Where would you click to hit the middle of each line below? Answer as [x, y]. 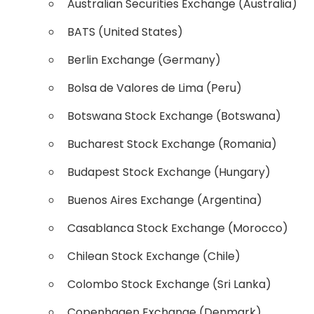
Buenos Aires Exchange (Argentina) [165, 200]
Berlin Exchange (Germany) [144, 60]
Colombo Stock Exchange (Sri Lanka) [169, 284]
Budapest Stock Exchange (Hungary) [169, 172]
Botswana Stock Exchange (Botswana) [174, 116]
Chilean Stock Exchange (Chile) [154, 256]
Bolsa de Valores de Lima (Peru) [155, 88]
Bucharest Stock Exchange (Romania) [172, 144]
